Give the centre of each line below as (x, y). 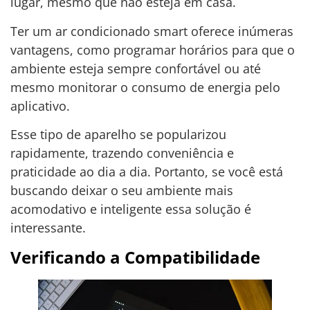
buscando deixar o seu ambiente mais (122, 191)
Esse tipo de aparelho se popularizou (118, 135)
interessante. (48, 228)
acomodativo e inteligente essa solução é (131, 209)
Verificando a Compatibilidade (135, 257)
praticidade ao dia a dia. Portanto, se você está (147, 172)
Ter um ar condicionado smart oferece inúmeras (152, 31)
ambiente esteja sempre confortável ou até (136, 68)
